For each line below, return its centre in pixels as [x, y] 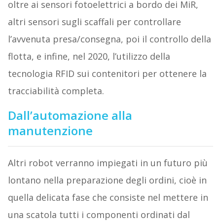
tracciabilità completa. [56, 91]
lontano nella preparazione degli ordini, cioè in [107, 180]
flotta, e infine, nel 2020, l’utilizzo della [89, 56]
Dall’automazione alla [70, 115]
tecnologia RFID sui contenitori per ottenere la [107, 74]
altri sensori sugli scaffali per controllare [94, 22]
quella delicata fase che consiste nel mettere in [108, 198]
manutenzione [50, 131]
